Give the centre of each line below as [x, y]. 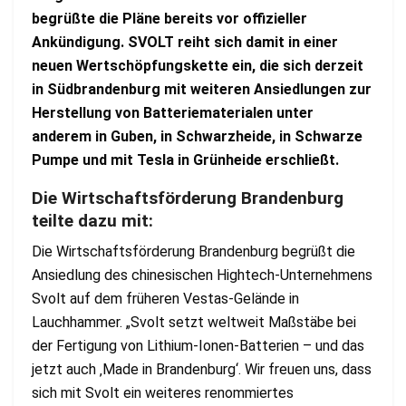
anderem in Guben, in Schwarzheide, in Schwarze [197, 136]
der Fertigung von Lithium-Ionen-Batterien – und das [198, 346]
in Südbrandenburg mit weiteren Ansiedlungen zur [202, 89]
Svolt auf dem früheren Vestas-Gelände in [165, 299]
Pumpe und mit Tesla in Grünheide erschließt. [185, 159]
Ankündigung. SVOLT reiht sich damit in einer [185, 42]
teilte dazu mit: [95, 220]
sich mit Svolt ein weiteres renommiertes [163, 393]
